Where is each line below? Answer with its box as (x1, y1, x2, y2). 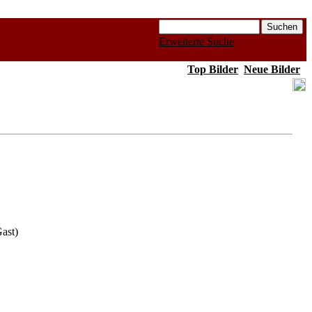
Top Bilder (187, 63, 238, 75)
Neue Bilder (244, 63, 300, 75)
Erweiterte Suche (159, 36, 234, 47)
